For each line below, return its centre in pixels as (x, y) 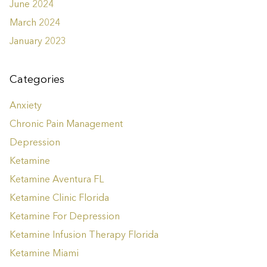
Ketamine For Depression (65, 217)
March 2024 (35, 24)
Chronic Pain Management (66, 125)
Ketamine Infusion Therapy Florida (84, 236)
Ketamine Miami (44, 254)
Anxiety (26, 106)
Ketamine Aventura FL (57, 180)
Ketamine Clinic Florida (59, 199)
